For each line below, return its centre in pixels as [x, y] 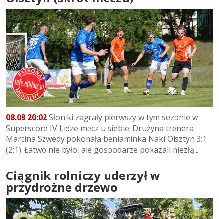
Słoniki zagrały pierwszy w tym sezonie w [122, 117]
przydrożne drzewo [62, 187]
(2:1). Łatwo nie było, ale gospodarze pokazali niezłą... [102, 149]
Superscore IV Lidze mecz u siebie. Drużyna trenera [100, 128]
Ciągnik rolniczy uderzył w [83, 175]
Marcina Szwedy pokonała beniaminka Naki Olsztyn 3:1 [106, 139]
